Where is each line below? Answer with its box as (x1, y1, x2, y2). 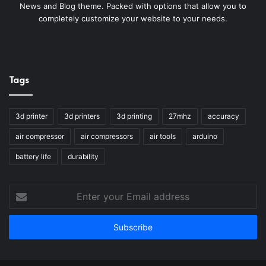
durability (68, 152, 99, 161)
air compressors (81, 132, 133, 141)
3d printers (64, 112, 100, 121)
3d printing (116, 112, 152, 121)
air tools (150, 132, 176, 141)
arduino (192, 132, 217, 141)
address (8, 223, 38, 233)
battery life (15, 152, 51, 161)
